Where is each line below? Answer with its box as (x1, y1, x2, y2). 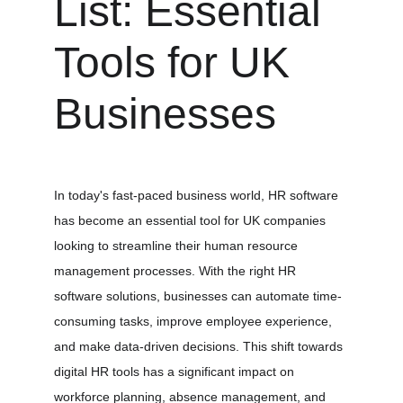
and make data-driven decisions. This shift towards (54, 339, 346, 354)
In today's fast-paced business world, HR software (54, 188, 342, 202)
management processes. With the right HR (54, 264, 300, 278)
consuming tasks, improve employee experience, (54, 314, 336, 328)
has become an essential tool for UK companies (54, 213, 329, 228)
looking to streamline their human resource (54, 238, 301, 253)
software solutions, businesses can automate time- (54, 289, 342, 303)
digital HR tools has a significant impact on (54, 364, 298, 379)
